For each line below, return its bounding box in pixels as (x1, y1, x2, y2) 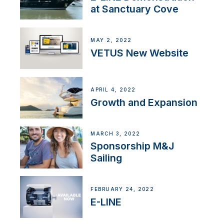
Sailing (90, 152, 122, 164)
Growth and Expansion (90, 96, 198, 109)
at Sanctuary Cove (90, 3, 179, 15)
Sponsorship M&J (90, 140, 174, 152)
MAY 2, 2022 (90, 37, 132, 43)
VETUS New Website (90, 46, 189, 59)
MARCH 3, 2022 (90, 130, 140, 136)
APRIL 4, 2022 (90, 87, 136, 93)
